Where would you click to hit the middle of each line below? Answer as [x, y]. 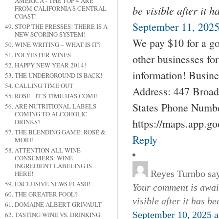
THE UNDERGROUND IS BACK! [58, 76]
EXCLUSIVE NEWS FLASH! [52, 184]
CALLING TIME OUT [44, 86]
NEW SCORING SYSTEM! [50, 34]
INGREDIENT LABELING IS [53, 166]
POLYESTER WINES [43, 55]
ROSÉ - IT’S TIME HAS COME [56, 96]
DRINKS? [27, 122]
